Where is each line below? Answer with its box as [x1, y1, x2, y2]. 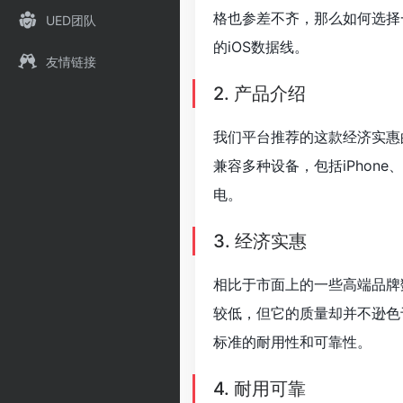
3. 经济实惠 [213, 230, 307, 252]
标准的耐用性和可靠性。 [213, 333, 372, 351]
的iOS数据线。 [213, 38, 309, 56]
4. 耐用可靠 [213, 378, 306, 399]
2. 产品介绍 [213, 83, 306, 104]
